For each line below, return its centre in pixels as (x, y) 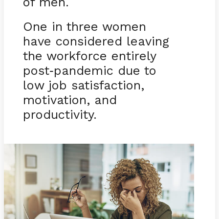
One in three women (84, 27)
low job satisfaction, (83, 85)
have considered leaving (96, 41)
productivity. (60, 115)
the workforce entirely (89, 56)
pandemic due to (105, 71)
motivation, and (70, 100)
